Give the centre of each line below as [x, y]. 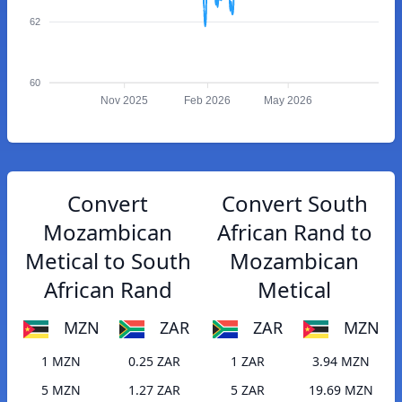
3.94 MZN [341, 362]
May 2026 [288, 101]
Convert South [294, 203]
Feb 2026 [208, 101]
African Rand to [294, 232]
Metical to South [108, 261]
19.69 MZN [341, 390]
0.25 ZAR [154, 362]
